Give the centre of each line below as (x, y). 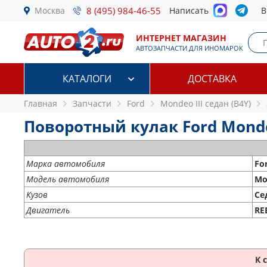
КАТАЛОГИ (87, 79)
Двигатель (48, 210)
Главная (41, 103)
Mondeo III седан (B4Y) (206, 103)
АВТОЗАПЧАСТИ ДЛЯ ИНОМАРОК (190, 48)
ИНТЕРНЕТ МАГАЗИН (181, 38)
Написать (191, 10)
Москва (50, 10)
